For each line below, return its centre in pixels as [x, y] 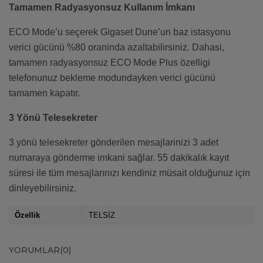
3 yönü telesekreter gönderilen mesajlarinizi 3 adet [114, 143]
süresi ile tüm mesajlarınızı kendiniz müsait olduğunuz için [129, 173]
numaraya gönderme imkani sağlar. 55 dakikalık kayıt [119, 158]
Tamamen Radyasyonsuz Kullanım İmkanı [102, 8]
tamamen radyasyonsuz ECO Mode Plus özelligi [109, 63]
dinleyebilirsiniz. [43, 188]
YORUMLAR [34, 250]
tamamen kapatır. [44, 93]
